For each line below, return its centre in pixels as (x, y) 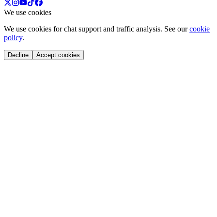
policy (13, 38)
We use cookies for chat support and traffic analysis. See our (96, 29)
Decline (18, 55)
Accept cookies (58, 55)
